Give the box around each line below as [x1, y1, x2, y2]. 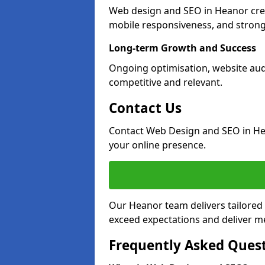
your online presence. [109, 138, 206, 151]
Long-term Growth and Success [109, 41, 256, 54]
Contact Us [109, 99, 182, 117]
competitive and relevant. [109, 76, 222, 89]
